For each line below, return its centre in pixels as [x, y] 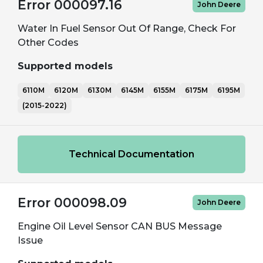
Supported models [65, 66]
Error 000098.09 [72, 203]
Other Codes [48, 43]
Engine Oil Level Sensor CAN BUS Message [120, 226]
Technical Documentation [131, 154]
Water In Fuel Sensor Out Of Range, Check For [127, 28]
